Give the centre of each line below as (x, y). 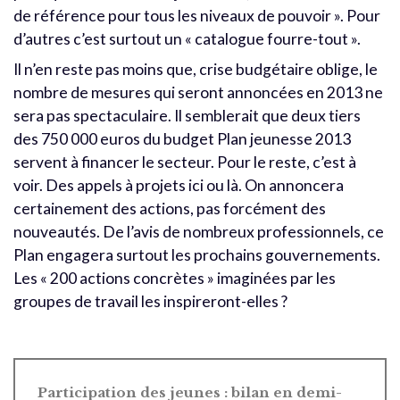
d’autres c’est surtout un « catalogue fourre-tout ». (187, 38)
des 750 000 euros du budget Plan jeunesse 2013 (182, 138)
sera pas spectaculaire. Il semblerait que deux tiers (187, 115)
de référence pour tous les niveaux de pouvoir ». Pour (197, 15)
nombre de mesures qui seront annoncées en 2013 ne (198, 92)
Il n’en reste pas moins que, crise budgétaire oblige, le (196, 69)
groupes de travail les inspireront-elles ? (150, 301)
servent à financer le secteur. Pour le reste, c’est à (185, 162)
